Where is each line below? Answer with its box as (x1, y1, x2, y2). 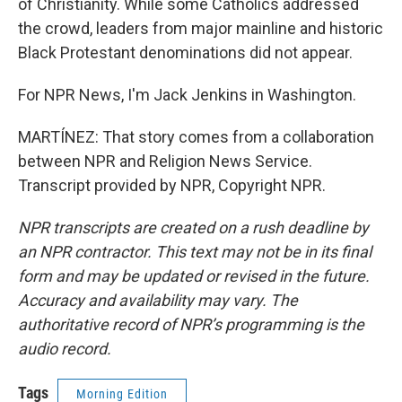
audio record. (18, 339, 111, 358)
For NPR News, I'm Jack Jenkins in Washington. (18, 85, 356, 104)
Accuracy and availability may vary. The (18, 291, 298, 310)
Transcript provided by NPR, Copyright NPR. (18, 176, 326, 195)
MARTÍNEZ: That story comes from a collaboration (18, 127, 374, 146)
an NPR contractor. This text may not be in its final (18, 242, 371, 261)
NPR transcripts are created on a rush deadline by (18, 218, 369, 237)
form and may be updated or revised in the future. (18, 267, 370, 285)
